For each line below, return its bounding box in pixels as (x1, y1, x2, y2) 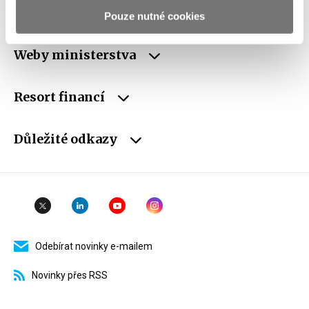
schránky (14, 6, 53, 17)
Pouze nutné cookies (104, 10, 205, 22)
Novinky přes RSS (32, 270, 108, 281)
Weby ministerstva (14, 47, 139, 63)
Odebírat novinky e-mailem (35, 241, 152, 252)
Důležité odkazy (14, 131, 120, 148)
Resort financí (14, 89, 108, 106)
